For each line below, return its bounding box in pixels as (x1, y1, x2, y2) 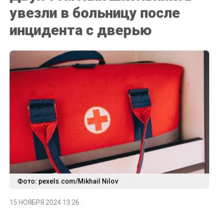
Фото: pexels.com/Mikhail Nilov (16, 175, 118, 183)
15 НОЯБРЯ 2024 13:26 (8, 197, 79, 205)
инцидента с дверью (8, 17, 153, 34)
